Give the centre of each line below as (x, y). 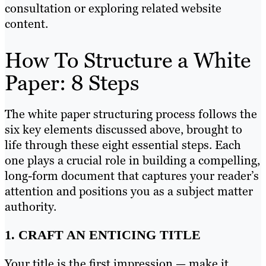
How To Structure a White (128, 61)
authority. (31, 207)
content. (26, 24)
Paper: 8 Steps (72, 83)
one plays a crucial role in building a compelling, (132, 161)
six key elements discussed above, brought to (123, 130)
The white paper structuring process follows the (131, 114)
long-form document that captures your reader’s (132, 176)
